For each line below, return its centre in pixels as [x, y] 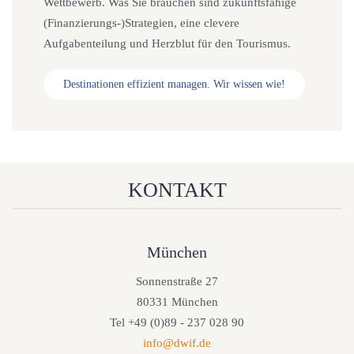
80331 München [177, 302]
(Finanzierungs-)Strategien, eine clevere [141, 23]
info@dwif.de [177, 343]
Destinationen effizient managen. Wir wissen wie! [174, 84]
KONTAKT [177, 190]
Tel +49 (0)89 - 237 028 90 [177, 323]
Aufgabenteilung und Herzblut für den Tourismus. [167, 43]
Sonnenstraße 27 [177, 282]
